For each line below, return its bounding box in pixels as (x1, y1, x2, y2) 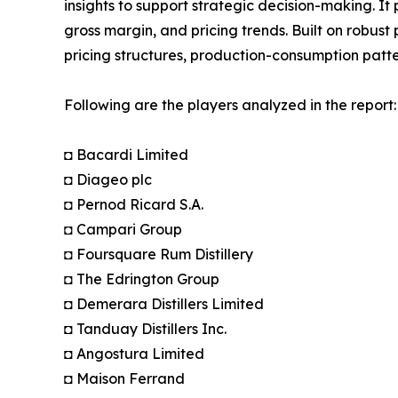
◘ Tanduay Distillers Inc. (64, 320, 227, 338)
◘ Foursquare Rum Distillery (64, 245, 253, 264)
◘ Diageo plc (64, 171, 152, 189)
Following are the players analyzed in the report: (64, 96, 396, 115)
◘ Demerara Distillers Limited (64, 295, 264, 314)
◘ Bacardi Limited (64, 146, 188, 164)
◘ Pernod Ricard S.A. (64, 195, 203, 214)
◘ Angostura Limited (64, 345, 204, 363)
